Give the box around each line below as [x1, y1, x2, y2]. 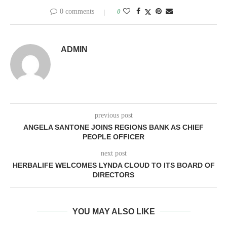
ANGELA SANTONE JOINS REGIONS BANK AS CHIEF [23, 123, 204, 131]
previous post [94, 111, 133, 119]
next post [100, 149, 127, 157]
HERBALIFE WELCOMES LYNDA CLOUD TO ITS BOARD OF [12, 161, 215, 169]
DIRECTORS [93, 170, 134, 179]
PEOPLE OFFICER [83, 132, 144, 141]
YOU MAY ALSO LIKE [72, 207, 155, 216]
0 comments [60, 7, 94, 15]
